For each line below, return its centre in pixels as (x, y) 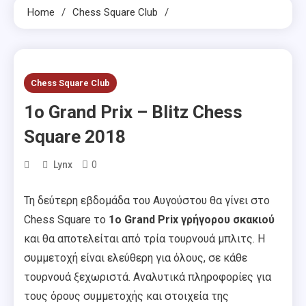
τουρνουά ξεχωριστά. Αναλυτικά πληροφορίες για (148, 277)
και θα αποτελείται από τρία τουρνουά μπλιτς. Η (144, 238)
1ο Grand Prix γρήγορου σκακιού (192, 219)
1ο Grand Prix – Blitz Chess (133, 112)
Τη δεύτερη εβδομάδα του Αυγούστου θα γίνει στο (147, 200)
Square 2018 (75, 136)
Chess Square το (66, 219)
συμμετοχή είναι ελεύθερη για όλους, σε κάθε (136, 258)
